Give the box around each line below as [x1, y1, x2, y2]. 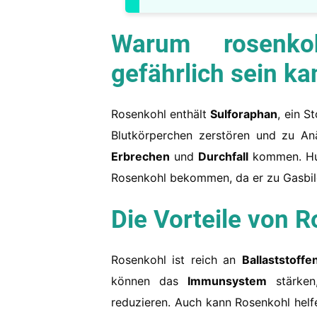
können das [111, 274, 188, 289]
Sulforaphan [210, 107, 278, 122]
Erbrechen [111, 149, 170, 164]
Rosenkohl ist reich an [111, 253, 242, 267]
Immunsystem [187, 274, 267, 289]
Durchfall [197, 149, 248, 164]
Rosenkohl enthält [111, 107, 211, 122]
